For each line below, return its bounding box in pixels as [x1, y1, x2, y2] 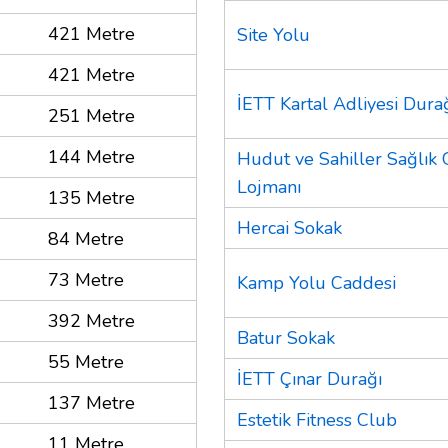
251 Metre [48, 103, 135, 128]
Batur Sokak [237, 325, 335, 350]
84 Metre [48, 226, 124, 251]
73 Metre [48, 267, 124, 292]
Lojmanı [237, 174, 301, 199]
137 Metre [48, 390, 135, 415]
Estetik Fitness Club [237, 407, 397, 432]
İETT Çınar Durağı [237, 366, 382, 391]
